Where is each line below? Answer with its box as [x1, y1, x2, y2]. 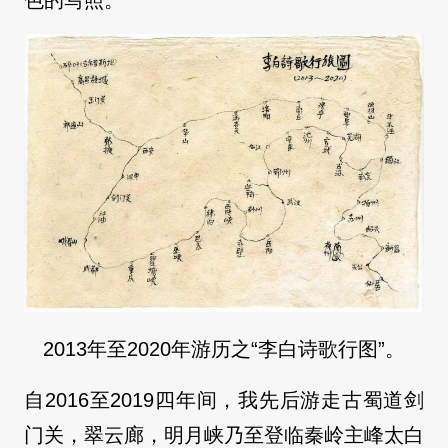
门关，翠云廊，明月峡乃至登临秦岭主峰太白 [24, 423, 424, 446]
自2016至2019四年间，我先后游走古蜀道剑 [24, 388, 424, 411]
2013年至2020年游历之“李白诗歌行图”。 [43, 337, 405, 360]
